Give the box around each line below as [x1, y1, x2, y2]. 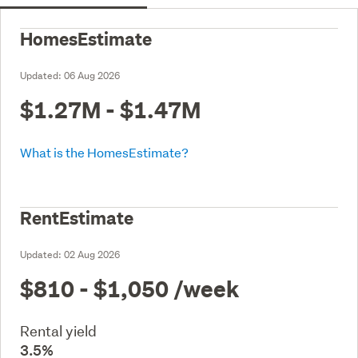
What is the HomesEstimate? [20, 143, 189, 161]
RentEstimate [20, 206, 133, 229]
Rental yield [20, 321, 97, 340]
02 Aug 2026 [64, 247, 120, 261]
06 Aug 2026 [64, 68, 120, 82]
